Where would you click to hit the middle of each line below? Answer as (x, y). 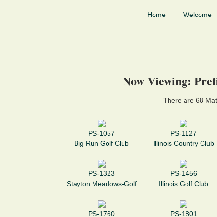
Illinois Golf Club (184, 184)
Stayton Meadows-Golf (101, 184)
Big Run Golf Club (102, 144)
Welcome (197, 15)
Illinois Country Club (184, 144)
